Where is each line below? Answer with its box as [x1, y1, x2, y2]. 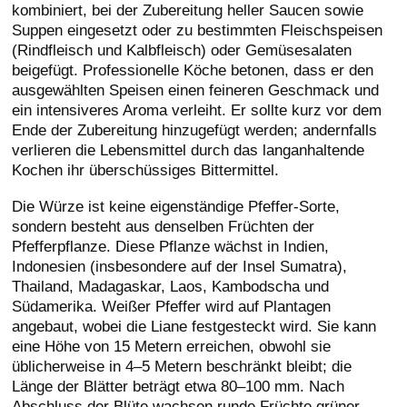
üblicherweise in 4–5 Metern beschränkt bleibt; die [12, 356, 352, 375]
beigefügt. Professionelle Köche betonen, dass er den [12, 60, 374, 79]
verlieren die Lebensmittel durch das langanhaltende [12, 140, 365, 159]
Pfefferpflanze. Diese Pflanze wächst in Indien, [12, 236, 330, 255]
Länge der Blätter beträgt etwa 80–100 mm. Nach [12, 376, 345, 395]
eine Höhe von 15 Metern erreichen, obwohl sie [12, 336, 332, 355]
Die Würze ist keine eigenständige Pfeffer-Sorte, [12, 196, 341, 215]
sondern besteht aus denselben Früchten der [12, 216, 315, 235]
